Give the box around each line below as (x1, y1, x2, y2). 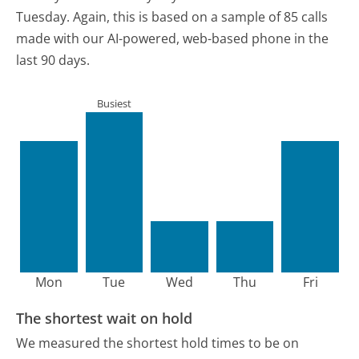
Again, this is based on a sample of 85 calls (70, 8, 329, 26)
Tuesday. (16, 8, 71, 26)
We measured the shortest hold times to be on (16, 334, 300, 353)
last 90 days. (16, 51, 91, 70)
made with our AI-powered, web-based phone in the (16, 30, 329, 48)
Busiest (96, 95, 131, 111)
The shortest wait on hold (16, 308, 193, 328)
